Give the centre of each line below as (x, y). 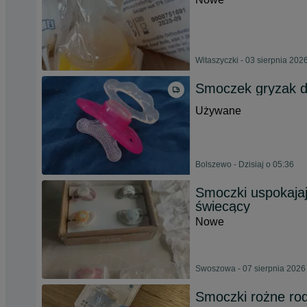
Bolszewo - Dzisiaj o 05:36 (245, 164)
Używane (218, 111)
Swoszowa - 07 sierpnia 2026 (250, 269)
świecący (223, 206)
